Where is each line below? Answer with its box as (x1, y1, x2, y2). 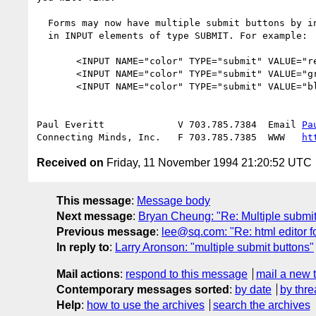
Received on (37, 156, 104, 169)
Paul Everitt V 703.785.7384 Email (37, 119, 302, 130)
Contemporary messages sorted (56, 283, 229, 296)
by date (235, 283, 272, 296)
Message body (137, 194, 210, 207)
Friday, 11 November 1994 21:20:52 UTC (104, 156, 312, 169)
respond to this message (126, 267, 248, 280)
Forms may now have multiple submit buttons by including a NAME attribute (37, 17, 48, 28)
